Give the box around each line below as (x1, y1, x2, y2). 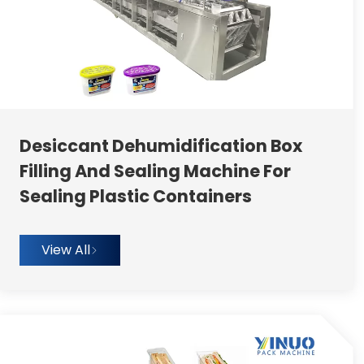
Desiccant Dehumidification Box (19, 134, 302, 158)
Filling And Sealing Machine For (19, 159, 291, 184)
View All (41, 240, 90, 260)
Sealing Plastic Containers (19, 184, 252, 209)
